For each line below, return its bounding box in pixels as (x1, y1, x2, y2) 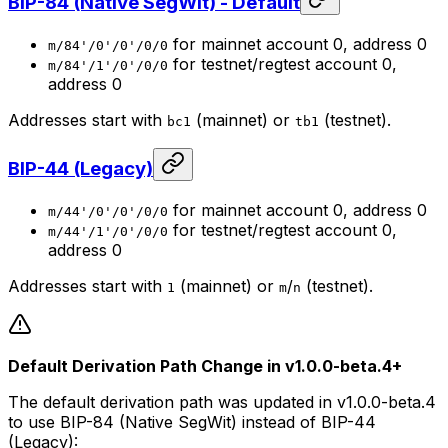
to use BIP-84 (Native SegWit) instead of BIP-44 (8, 412, 376, 433)
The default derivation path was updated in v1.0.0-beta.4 (8, 392, 436, 413)
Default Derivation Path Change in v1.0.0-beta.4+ (8, 356, 402, 377)
